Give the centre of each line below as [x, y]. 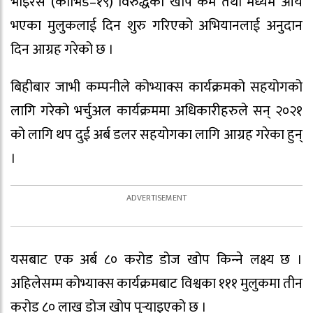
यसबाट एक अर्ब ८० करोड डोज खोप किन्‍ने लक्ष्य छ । [156, 260]
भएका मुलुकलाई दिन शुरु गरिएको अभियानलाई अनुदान [156, 26]
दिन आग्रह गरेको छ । [62, 49]
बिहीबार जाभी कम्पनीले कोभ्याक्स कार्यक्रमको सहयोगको [156, 88]
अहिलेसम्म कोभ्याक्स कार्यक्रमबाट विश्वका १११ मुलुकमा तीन [156, 284]
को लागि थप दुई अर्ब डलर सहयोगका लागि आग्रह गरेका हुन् [156, 135]
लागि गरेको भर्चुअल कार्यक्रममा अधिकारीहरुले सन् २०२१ [156, 111]
